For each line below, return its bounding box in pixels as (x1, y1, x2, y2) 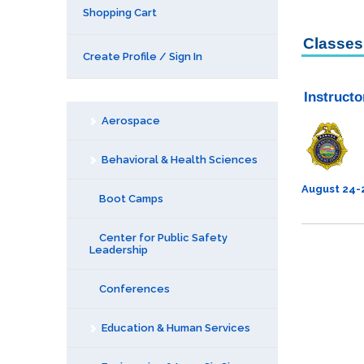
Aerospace (99, 115, 160, 127)
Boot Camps (97, 193, 163, 205)
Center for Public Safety (97, 232, 227, 244)
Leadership (89, 244, 148, 256)
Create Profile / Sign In (83, 50, 202, 63)
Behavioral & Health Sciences (99, 154, 258, 166)
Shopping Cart (83, 6, 157, 19)
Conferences (97, 283, 170, 295)
